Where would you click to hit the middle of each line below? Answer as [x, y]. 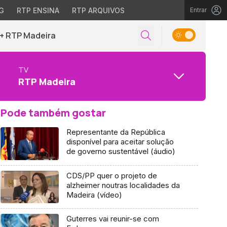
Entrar [198, 10]
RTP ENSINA [38, 10]
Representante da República [116, 132]
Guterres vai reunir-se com [112, 219]
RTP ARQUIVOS [98, 10]
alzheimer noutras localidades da [123, 185]
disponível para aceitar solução [120, 142]
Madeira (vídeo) [94, 195]
